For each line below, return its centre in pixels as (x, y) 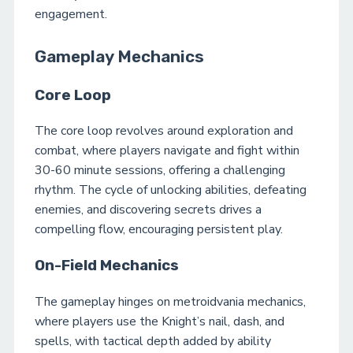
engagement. (71, 14)
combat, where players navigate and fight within (167, 151)
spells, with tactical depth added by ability (153, 341)
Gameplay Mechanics (119, 56)
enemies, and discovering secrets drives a (148, 210)
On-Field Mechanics (107, 266)
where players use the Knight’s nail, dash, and (160, 321)
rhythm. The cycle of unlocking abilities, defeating (171, 190)
